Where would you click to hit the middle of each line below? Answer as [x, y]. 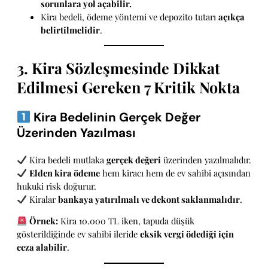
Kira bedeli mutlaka [66, 159]
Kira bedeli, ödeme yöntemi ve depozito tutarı [130, 16]
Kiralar [42, 199]
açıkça [232, 16]
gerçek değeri [133, 159]
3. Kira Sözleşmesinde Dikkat [118, 68]
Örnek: [43, 221]
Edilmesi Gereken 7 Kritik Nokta [128, 87]
